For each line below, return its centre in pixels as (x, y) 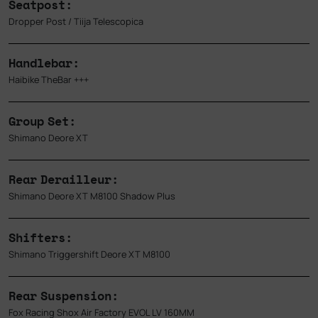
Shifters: (40, 238)
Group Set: (42, 121)
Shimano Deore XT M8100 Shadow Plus (92, 196)
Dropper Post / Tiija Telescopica (76, 22)
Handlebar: (44, 63)
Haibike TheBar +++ (49, 80)
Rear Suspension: (64, 296)
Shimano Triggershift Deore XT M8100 (89, 254)
